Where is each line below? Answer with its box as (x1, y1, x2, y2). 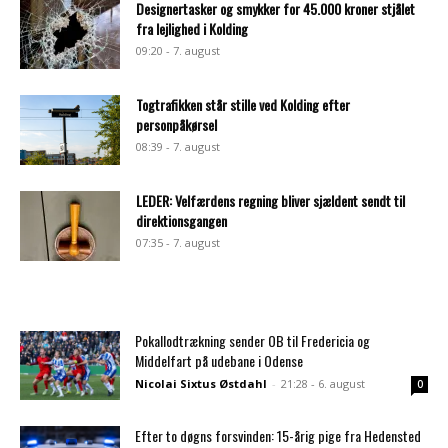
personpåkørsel (136, 113, 217, 135)
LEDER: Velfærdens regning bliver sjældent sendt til (136, 189, 405, 211)
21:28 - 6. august (281, 375, 365, 391)
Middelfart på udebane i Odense (135, 349, 303, 371)
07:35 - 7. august (136, 234, 220, 250)
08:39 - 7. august (136, 138, 220, 154)
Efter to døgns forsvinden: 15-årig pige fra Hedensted (135, 424, 421, 446)
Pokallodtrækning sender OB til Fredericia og (135, 329, 370, 351)
